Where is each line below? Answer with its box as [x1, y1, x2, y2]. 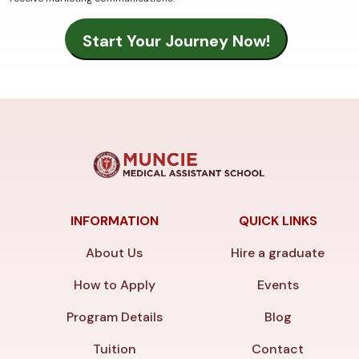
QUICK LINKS [238, 212, 317, 230]
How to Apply [73, 276, 155, 294]
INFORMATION [70, 212, 159, 230]
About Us [86, 244, 143, 262]
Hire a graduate [231, 244, 325, 262]
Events [256, 276, 299, 294]
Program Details [66, 309, 163, 326]
